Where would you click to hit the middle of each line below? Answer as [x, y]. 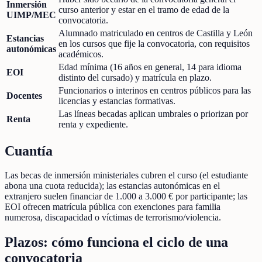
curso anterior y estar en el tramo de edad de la [144, 9]
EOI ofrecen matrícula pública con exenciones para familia [113, 207]
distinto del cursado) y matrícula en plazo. [135, 77]
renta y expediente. [93, 124]
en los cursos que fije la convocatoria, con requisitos [154, 43]
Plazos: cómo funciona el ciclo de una [116, 242]
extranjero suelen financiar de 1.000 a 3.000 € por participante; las [126, 196]
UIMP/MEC [31, 15]
